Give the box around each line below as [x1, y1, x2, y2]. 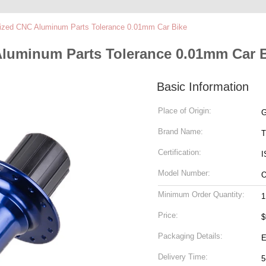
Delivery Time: [158, 252, 208, 261]
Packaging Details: [158, 232, 223, 240]
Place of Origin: [158, 106, 211, 115]
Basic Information [157, 80, 249, 93]
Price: [158, 211, 178, 220]
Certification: [158, 148, 201, 157]
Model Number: [158, 169, 210, 178]
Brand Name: [158, 127, 203, 136]
